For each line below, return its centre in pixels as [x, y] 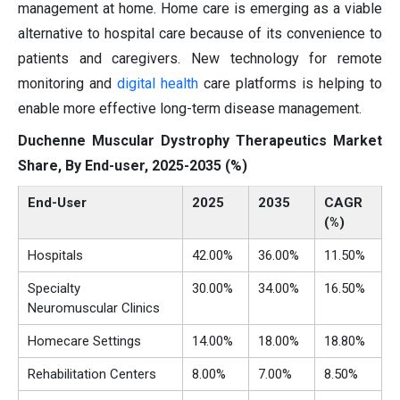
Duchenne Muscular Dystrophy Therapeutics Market [200, 141]
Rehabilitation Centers [92, 375]
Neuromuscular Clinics [94, 308]
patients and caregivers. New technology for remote [200, 59]
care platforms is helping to [290, 84]
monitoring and [67, 84]
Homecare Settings [84, 342]
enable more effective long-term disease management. [190, 109]
